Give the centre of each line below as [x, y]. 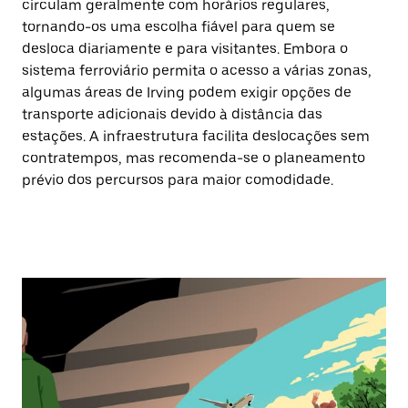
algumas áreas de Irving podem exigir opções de [187, 92]
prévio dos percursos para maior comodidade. [178, 180]
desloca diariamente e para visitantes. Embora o [185, 49]
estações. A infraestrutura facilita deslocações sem [196, 136]
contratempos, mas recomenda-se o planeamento [194, 158]
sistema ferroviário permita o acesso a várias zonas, [197, 71]
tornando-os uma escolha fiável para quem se [178, 27]
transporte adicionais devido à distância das [172, 114]
